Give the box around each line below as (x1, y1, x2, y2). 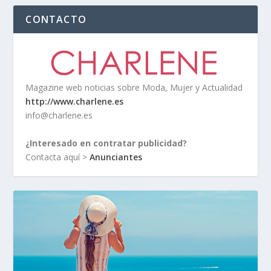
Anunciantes (90, 151, 143, 163)
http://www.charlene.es (25, 96, 124, 108)
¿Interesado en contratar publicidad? (25, 137, 188, 149)
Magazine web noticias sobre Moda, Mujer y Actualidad (25, 82, 243, 94)
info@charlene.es (25, 109, 93, 122)
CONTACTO (25, 13, 87, 27)
